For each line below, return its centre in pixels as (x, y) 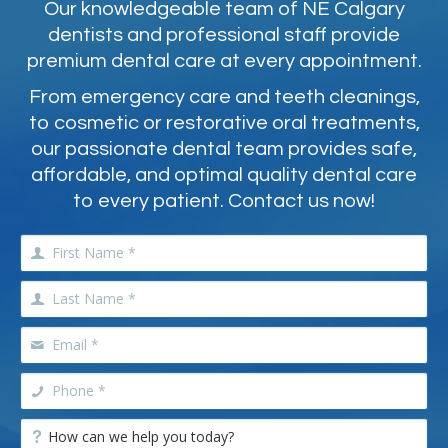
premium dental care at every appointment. (224, 60)
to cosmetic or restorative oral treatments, (224, 122)
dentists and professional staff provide (224, 34)
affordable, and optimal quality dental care (224, 174)
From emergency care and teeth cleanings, (224, 96)
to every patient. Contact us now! (224, 200)
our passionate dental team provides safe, (224, 148)
